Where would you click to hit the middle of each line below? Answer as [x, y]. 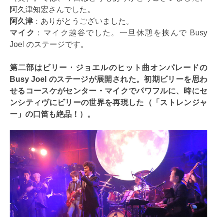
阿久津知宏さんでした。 [52, 9]
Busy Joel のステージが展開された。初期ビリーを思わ [108, 79]
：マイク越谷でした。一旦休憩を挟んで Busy [121, 32]
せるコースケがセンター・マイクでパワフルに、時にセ [108, 91]
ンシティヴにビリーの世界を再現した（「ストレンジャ [108, 102]
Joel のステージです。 [49, 44]
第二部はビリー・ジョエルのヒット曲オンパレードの [108, 67]
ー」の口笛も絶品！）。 [52, 114]
